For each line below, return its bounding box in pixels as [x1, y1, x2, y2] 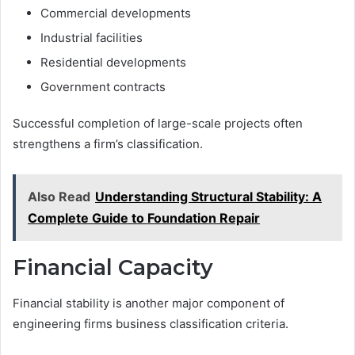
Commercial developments [40, 6, 191, 21]
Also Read [28, 189, 90, 205]
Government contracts [40, 79, 166, 95]
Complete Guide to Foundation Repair [28, 210, 260, 227]
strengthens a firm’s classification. [13, 136, 203, 152]
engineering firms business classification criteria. [13, 315, 288, 331]
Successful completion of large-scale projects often [13, 116, 303, 132]
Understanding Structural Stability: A [95, 189, 322, 205]
